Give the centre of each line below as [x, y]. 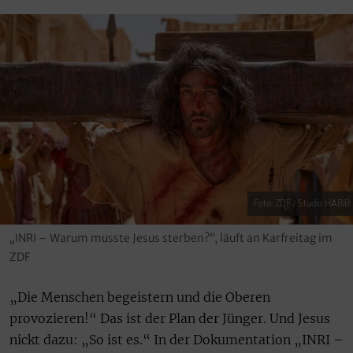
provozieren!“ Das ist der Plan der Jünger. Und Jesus [170, 318]
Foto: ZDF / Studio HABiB [302, 203]
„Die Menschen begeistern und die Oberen [140, 297]
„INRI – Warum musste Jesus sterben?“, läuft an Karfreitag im [171, 238]
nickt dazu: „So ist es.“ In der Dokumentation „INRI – [176, 339]
